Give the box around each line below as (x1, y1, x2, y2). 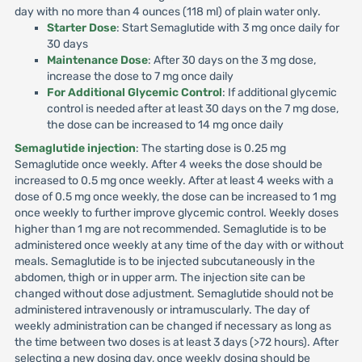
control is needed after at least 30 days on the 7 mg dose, (46, 102, 339, 116)
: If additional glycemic (221, 86, 337, 99)
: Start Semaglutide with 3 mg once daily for (116, 21, 339, 35)
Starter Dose (46, 21, 116, 35)
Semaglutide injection (14, 141, 136, 155)
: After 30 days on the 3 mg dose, (147, 53, 316, 67)
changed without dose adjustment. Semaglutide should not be (14, 287, 334, 301)
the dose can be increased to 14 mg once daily (46, 118, 284, 132)
